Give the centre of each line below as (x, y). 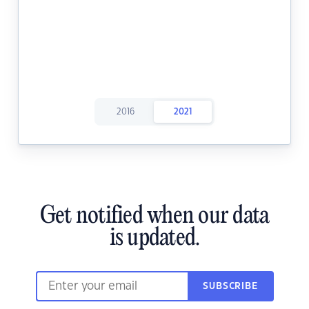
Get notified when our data (154, 217)
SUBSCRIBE (230, 287)
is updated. (154, 239)
